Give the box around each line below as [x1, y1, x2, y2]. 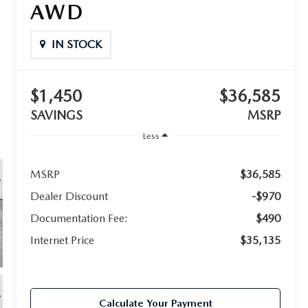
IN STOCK [52, 38, 102, 52]
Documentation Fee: [30, 211, 129, 225]
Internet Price [30, 233, 95, 247]
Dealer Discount [30, 189, 109, 203]
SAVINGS [30, 108, 83, 123]
